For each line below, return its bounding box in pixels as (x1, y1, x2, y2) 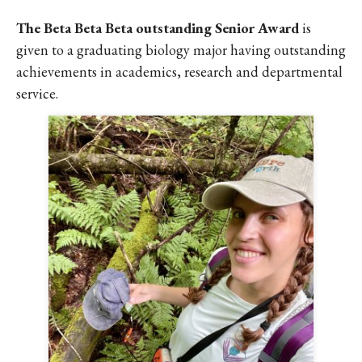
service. (16, 84, 61, 103)
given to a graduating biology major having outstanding (16, 40, 346, 60)
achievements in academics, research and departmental (16, 62, 343, 82)
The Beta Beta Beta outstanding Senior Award (16, 19, 299, 38)
